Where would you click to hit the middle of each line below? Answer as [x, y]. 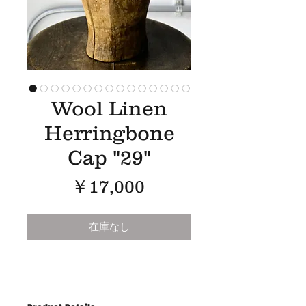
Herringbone [109, 133]
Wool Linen [109, 108]
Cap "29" [109, 157]
